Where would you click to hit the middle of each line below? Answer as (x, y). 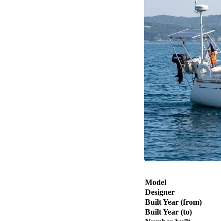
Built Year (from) (173, 202)
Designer (160, 192)
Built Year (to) (168, 212)
